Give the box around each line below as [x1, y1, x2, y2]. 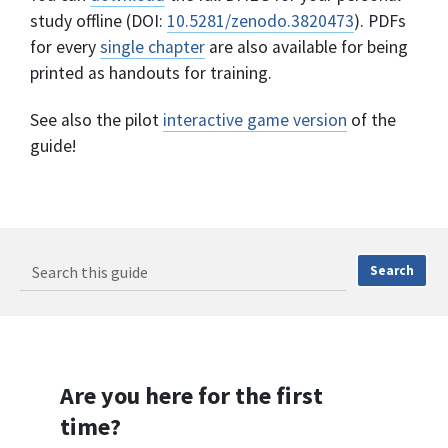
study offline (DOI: [30, 10, 167, 33]
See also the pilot [30, 109, 163, 132]
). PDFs [354, 10, 406, 33]
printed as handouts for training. [30, 62, 272, 85]
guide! [30, 135, 76, 158]
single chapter [100, 36, 205, 59]
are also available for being [205, 36, 408, 59]
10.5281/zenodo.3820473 [167, 10, 354, 33]
